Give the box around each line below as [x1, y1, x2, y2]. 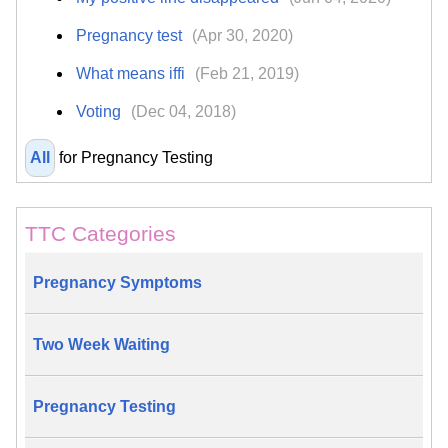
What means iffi [76, 65, 190, 82]
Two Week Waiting [33, 336, 170, 354]
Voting [76, 103, 126, 120]
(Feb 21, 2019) [195, 65, 300, 82]
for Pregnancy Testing [55, 149, 213, 166]
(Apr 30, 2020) [192, 27, 294, 44]
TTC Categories [25, 222, 176, 246]
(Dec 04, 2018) [131, 103, 237, 120]
